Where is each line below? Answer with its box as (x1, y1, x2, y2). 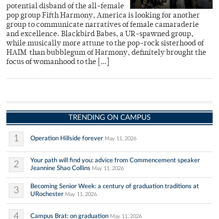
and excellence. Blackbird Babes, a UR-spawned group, (6, 31, 194, 38)
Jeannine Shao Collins (30, 165, 90, 172)
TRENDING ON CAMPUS (68, 114, 151, 121)
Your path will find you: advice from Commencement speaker (30, 157, 200, 164)
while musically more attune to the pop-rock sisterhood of (6, 40, 204, 47)
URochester (30, 191, 64, 197)
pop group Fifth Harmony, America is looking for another (6, 12, 200, 20)
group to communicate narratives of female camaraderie (6, 22, 199, 29)
